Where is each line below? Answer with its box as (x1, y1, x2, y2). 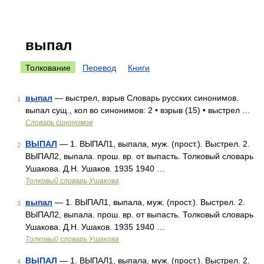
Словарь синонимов (25, 118, 93, 127)
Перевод (82, 63, 116, 72)
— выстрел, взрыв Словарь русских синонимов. (52, 93, 239, 103)
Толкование (25, 63, 71, 72)
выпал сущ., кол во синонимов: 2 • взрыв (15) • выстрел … (25, 105, 250, 115)
